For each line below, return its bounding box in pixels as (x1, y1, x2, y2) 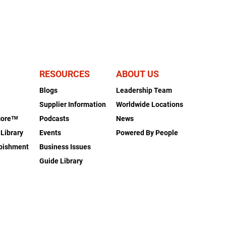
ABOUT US (116, 68, 159, 79)
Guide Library (39, 156, 83, 165)
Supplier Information (39, 100, 106, 108)
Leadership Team (116, 86, 172, 94)
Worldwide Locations (116, 100, 183, 108)
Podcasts (39, 114, 69, 123)
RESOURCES (39, 68, 90, 79)
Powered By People (116, 128, 178, 137)
